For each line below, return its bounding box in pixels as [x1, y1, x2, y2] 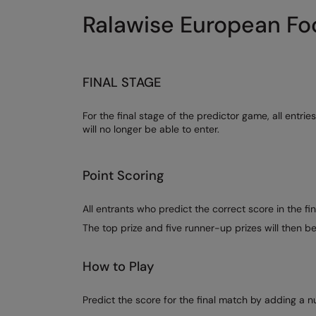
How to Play [83, 257, 154, 275]
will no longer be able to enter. [83, 122, 219, 135]
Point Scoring [83, 166, 164, 184]
